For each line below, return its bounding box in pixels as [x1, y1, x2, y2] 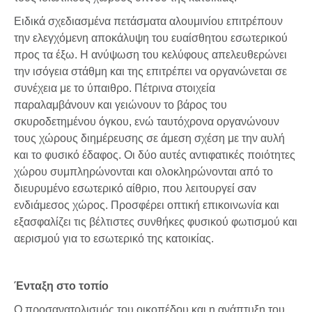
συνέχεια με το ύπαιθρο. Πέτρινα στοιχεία [14, 81, 215, 94]
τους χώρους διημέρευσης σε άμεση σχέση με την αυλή [14, 132, 285, 144]
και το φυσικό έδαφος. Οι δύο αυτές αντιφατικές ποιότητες [14, 148, 295, 161]
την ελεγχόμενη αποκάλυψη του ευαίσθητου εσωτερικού [14, 31, 288, 44]
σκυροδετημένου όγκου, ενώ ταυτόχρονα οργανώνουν [14, 115, 279, 127]
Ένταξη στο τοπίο [14, 279, 109, 292]
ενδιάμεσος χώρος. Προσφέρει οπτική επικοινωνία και [14, 198, 279, 211]
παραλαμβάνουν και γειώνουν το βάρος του [14, 98, 227, 111]
